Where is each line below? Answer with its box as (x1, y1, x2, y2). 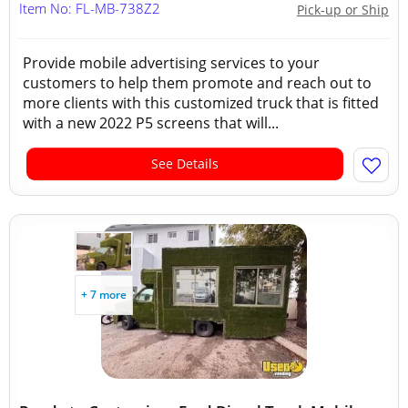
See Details (151, 155, 219, 172)
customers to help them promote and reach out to (23, 73, 372, 93)
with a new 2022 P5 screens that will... (23, 113, 279, 133)
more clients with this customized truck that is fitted (23, 93, 379, 113)
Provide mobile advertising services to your (23, 53, 320, 73)
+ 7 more (81, 287, 127, 302)
